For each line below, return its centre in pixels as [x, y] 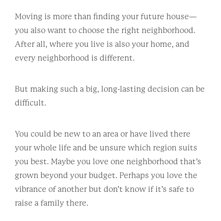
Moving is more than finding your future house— [106, 16]
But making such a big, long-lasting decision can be [110, 89]
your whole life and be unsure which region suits [106, 147]
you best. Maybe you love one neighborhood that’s [108, 161]
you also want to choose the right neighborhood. [105, 30]
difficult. [31, 103]
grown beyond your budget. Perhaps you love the [106, 175]
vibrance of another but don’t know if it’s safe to [104, 189]
